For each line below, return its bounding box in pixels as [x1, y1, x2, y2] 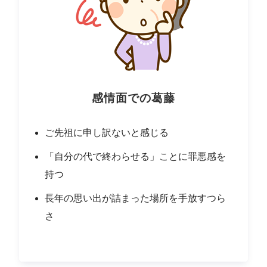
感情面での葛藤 [92, 92, 175, 105]
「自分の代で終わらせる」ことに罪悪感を [45, 151, 226, 162]
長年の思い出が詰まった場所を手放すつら [45, 193, 226, 204]
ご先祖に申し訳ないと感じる [45, 128, 169, 138]
